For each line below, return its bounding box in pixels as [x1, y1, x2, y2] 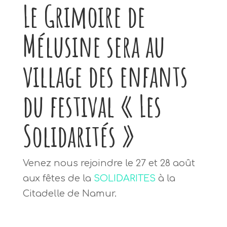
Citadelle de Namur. [22, 188, 117, 199]
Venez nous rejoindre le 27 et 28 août [22, 158, 195, 168]
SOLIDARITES [93, 173, 156, 183]
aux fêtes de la [22, 173, 94, 183]
